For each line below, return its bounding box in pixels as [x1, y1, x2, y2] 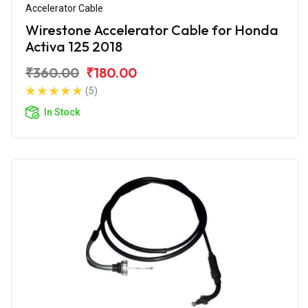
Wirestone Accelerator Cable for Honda [25, 21, 278, 38]
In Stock [44, 106, 80, 118]
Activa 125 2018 [25, 37, 122, 55]
